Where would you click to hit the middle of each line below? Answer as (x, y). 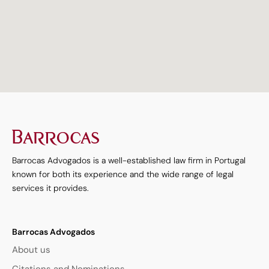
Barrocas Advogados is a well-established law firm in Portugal (129, 161)
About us (31, 250)
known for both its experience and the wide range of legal (123, 174)
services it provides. (50, 188)
